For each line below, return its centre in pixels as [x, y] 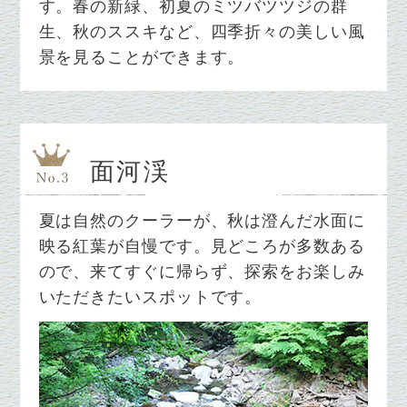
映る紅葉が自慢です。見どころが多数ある [202, 246]
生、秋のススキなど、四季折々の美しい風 [202, 32]
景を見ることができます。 [142, 58]
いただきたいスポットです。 [150, 297]
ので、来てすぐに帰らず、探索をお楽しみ [202, 271]
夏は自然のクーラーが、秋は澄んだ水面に [202, 220]
